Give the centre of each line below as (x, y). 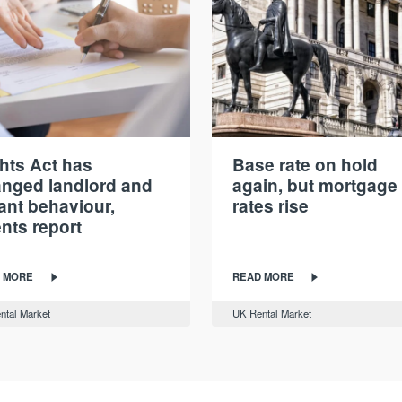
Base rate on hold (305, 164)
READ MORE (263, 276)
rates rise (270, 205)
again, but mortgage (315, 185)
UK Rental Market (271, 314)
